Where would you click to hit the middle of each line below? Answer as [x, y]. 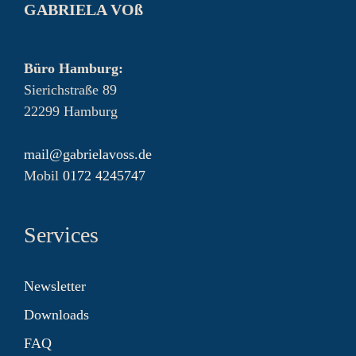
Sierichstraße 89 [70, 90]
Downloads [56, 315]
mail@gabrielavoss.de [88, 154]
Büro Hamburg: [74, 68]
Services [61, 235]
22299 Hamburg [71, 111]
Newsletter [55, 286]
